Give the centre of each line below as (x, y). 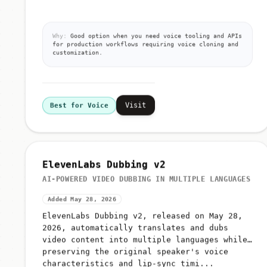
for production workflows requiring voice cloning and (145, 46)
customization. (77, 55)
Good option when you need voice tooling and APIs (154, 38)
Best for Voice (79, 108)
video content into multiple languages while (145, 242)
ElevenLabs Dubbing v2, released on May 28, (142, 218)
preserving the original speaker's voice (135, 254)
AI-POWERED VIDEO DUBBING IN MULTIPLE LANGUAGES (147, 181)
